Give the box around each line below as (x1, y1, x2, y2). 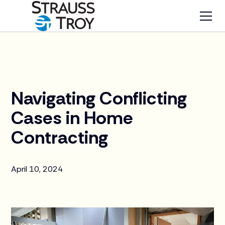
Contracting (11, 126, 108, 149)
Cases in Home (11, 106, 134, 130)
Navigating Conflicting (11, 86, 187, 110)
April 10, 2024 (11, 164, 63, 174)
